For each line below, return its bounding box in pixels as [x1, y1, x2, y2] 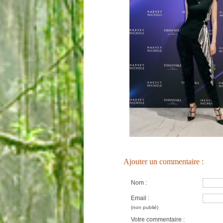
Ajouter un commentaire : [123, 157, 204, 166]
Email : [130, 195, 149, 202]
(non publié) [130, 205, 158, 210]
